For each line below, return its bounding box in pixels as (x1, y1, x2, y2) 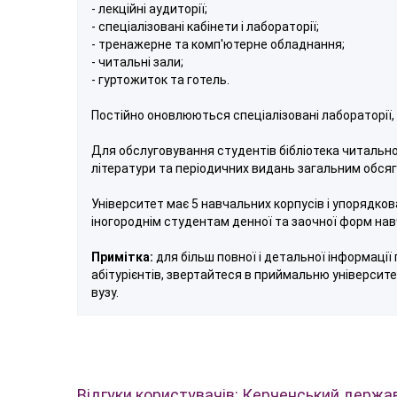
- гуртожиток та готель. (91, 72, 230, 87)
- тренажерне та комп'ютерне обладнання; (91, 36, 345, 51)
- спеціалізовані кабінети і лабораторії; (91, 19, 319, 34)
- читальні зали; (91, 54, 183, 69)
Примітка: (91, 249, 153, 264)
